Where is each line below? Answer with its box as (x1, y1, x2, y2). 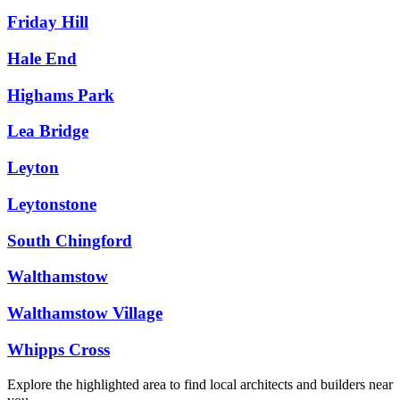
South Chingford (7, 230, 132, 250)
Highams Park (7, 85, 114, 104)
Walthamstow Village (7, 304, 162, 323)
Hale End (7, 49, 77, 69)
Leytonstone (7, 194, 96, 213)
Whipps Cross (7, 339, 110, 359)
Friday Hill (7, 12, 88, 32)
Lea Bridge (7, 121, 88, 141)
